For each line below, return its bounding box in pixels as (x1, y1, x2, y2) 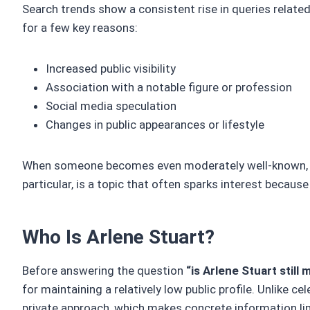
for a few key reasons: (22, 21, 138, 35)
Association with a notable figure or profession (46, 80, 292, 95)
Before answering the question (22, 264, 186, 278)
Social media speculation (46, 99, 176, 113)
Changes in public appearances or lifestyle (46, 118, 264, 132)
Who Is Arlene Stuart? (22, 226, 215, 249)
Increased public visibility (46, 62, 176, 76)
